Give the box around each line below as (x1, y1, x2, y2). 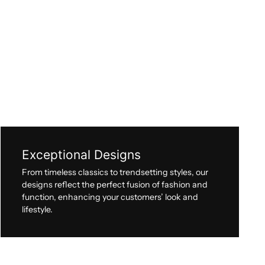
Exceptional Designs (22, 147, 141, 162)
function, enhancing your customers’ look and (22, 191, 199, 202)
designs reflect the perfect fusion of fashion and (22, 179, 208, 190)
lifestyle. (22, 203, 53, 215)
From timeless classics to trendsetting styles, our (22, 166, 209, 177)
